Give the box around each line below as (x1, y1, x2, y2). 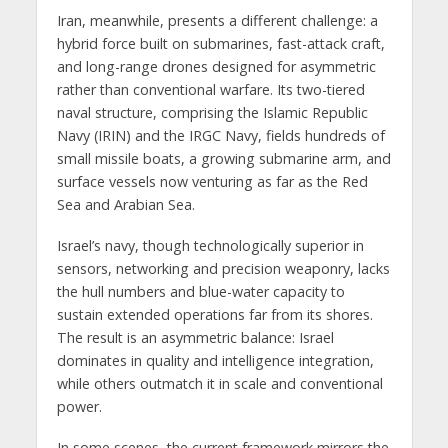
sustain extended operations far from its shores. (56, 305, 373, 325)
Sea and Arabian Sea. (56, 195, 195, 215)
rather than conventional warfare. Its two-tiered (56, 80, 365, 100)
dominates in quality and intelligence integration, (56, 351, 374, 371)
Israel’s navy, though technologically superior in (56, 236, 364, 256)
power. (56, 397, 102, 417)
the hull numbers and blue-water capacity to (56, 282, 345, 302)
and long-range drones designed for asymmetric (56, 57, 376, 77)
